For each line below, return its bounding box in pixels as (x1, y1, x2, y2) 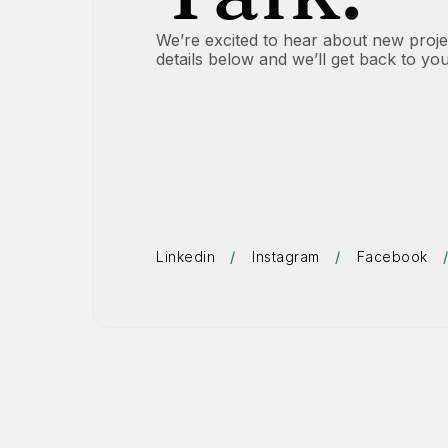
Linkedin (156, 248, 215, 265)
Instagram (252, 248, 320, 265)
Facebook (356, 248, 428, 265)
